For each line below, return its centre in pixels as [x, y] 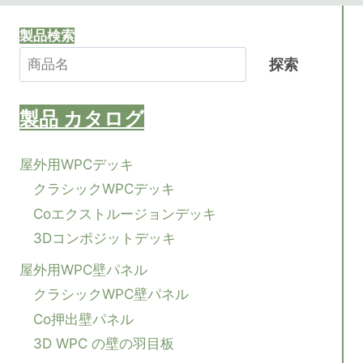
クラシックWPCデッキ [104, 189]
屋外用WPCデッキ [77, 164]
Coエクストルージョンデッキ [125, 214]
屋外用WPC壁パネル [83, 269]
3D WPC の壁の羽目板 [104, 343]
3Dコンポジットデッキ [105, 238]
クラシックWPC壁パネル [111, 295]
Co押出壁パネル [83, 319]
